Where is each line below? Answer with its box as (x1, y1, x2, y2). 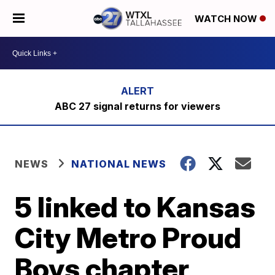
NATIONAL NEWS (71, 158, 167, 170)
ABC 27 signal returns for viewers (54, 100, 220, 112)
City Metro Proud (15, 220, 242, 255)
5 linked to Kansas (15, 190, 256, 224)
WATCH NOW (195, 13, 260, 25)
